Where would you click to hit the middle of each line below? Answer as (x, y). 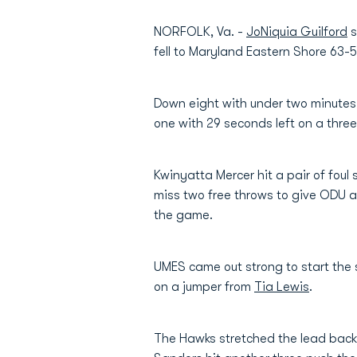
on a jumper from (204, 287)
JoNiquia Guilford (297, 32)
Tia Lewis (282, 287)
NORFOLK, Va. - (200, 32)
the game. (183, 215)
